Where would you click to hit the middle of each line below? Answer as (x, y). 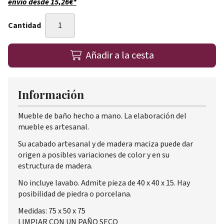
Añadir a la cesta (120, 55)
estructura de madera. (55, 166)
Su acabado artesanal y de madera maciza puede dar (105, 144)
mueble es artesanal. (53, 127)
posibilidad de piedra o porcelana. (75, 194)
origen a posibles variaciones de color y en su (94, 155)
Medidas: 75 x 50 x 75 (52, 211)
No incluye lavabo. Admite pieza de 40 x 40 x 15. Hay (104, 183)
